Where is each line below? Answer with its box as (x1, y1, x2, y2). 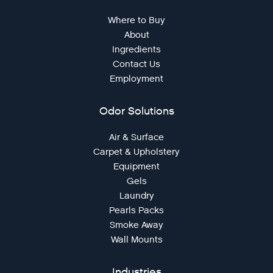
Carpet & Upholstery (93, 145, 180, 158)
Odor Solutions (99, 104, 174, 118)
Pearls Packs (109, 204, 164, 216)
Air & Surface (109, 130, 164, 143)
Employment (110, 72, 163, 85)
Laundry (119, 189, 154, 202)
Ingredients (112, 43, 161, 55)
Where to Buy (108, 13, 165, 26)
